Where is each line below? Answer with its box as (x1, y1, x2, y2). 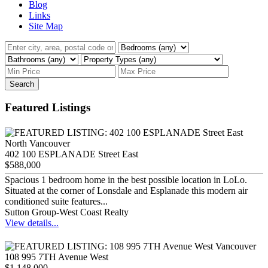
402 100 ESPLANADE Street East (5, 148, 138, 159)
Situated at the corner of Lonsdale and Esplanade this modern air (5, 185, 248, 196)
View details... (5, 217, 59, 228)
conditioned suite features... (5, 196, 108, 206)
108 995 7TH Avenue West (5, 251, 108, 262)
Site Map (29, 20, 63, 31)
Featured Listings (5, 101, 90, 114)
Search (10, 79, 34, 89)
